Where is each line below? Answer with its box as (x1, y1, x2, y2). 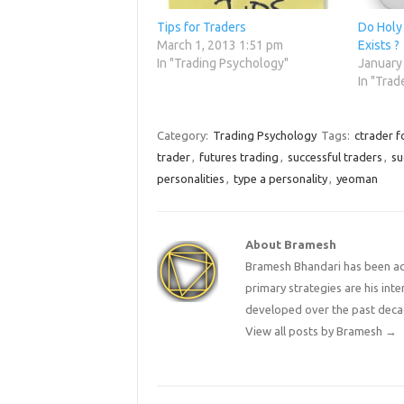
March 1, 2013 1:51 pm (156, 38, 283, 53)
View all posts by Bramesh (245, 325, 386, 338)
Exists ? (357, 38, 399, 53)
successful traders (287, 151, 382, 164)
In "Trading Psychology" (156, 56, 289, 71)
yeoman (335, 172, 378, 186)
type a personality (233, 172, 327, 186)
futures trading (198, 151, 279, 164)
